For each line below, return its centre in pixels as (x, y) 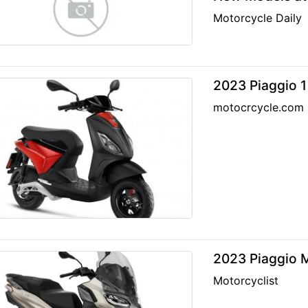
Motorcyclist (246, 280)
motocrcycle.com (259, 107)
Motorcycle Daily (258, 18)
